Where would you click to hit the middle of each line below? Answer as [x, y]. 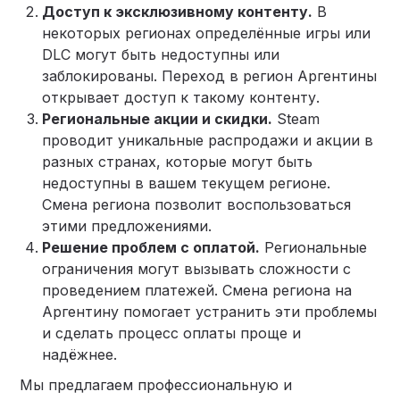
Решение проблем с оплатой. [151, 247]
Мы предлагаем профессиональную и [156, 384]
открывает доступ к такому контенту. [181, 97]
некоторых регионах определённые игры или [207, 33]
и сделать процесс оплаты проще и [172, 333]
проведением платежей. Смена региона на [197, 290]
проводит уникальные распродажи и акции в [208, 140]
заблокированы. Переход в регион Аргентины [210, 75]
